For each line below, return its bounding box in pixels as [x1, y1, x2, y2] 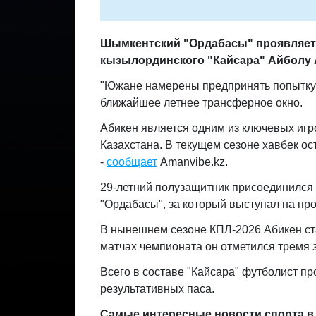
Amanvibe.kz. [157, 156, 228, 168]
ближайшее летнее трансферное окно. [100, 97, 303, 109]
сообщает [107, 156, 157, 168]
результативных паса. [100, 283, 214, 295]
